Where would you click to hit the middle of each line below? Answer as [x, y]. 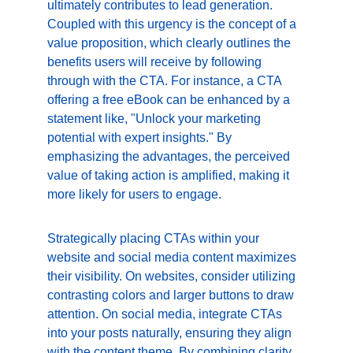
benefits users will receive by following [156, 62]
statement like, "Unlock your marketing [156, 119]
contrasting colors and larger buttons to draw [172, 295]
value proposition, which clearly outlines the [171, 43]
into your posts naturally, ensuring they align [171, 333]
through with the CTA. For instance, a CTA [166, 81]
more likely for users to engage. [134, 194]
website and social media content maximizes [173, 257]
